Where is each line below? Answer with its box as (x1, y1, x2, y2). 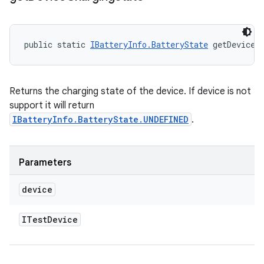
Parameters (19, 157, 71, 169)
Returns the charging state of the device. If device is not (9, 85, 251, 97)
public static (24, 39, 90, 50)
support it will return (9, 100, 94, 111)
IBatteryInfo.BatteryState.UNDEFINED (12, 114, 189, 125)
